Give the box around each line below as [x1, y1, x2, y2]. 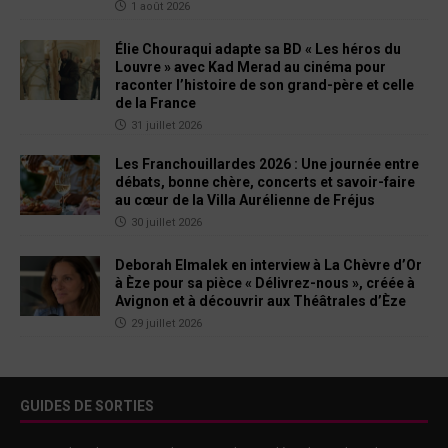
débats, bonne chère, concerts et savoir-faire [115, 174, 415, 191]
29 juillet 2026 [131, 317, 202, 331]
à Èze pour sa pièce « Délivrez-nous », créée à [115, 275, 415, 292]
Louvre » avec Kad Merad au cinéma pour [115, 59, 386, 76]
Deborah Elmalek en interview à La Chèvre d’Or [115, 257, 422, 274]
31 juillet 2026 [131, 119, 202, 133]
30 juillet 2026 [131, 216, 202, 230]
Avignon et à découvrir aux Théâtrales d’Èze [115, 293, 406, 310]
